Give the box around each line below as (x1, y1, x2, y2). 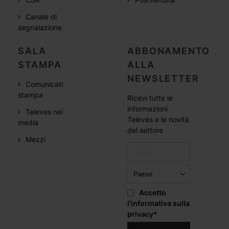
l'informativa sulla (127, 199, 190, 208)
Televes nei (26, 107, 63, 117)
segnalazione (18, 23, 62, 32)
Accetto (139, 188, 167, 197)
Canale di (26, 12, 57, 21)
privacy (127, 210, 154, 219)
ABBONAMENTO (127, 45, 211, 57)
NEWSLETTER (127, 73, 199, 84)
